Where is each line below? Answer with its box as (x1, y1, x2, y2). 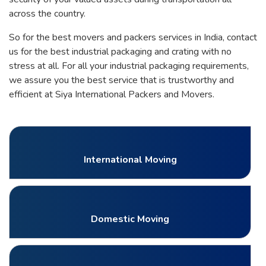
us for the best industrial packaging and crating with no (9, 45, 232, 58)
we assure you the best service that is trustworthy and (9, 73, 234, 87)
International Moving (83, 153, 177, 166)
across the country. (9, 7, 85, 20)
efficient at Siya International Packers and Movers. (9, 87, 214, 101)
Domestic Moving (91, 212, 169, 226)
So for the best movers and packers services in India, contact (9, 30, 257, 44)
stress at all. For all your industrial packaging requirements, (9, 59, 249, 72)
